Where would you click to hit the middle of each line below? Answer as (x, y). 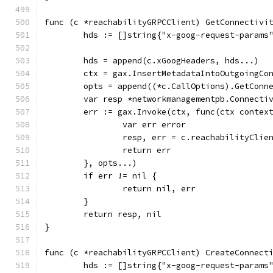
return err (147, 150)
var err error (154, 125)
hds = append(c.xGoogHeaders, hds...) (171, 61)
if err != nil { (120, 176)
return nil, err (159, 189)
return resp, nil (122, 214)
